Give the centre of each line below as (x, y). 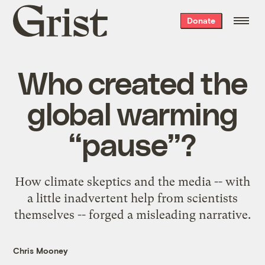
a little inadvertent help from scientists (132, 198)
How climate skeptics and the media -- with (132, 181)
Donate (201, 20)
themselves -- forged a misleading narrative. (132, 214)
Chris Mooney (41, 250)
